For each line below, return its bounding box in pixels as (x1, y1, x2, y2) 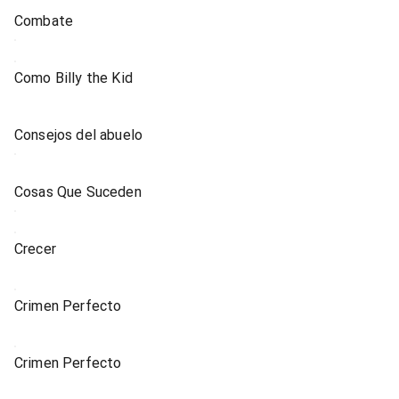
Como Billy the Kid (14, 69, 133, 86)
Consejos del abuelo (14, 126, 143, 143)
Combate (14, 12, 74, 29)
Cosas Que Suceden (14, 183, 142, 200)
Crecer (14, 240, 56, 257)
